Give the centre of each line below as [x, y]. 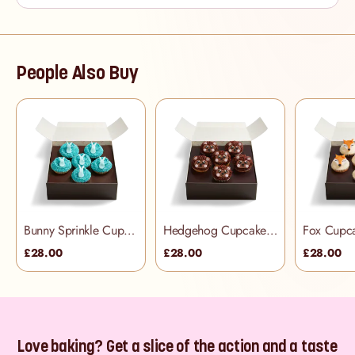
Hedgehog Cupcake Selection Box [271, 230]
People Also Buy [77, 73]
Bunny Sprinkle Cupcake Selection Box [130, 230]
